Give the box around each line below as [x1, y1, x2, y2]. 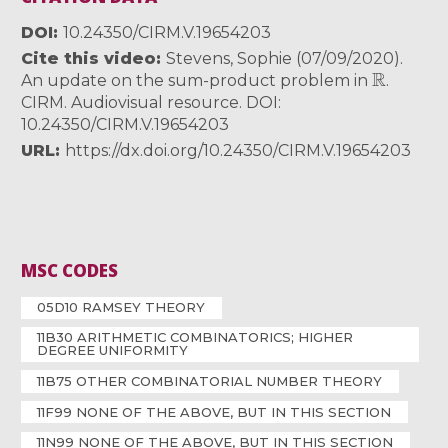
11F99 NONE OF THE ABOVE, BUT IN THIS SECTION [37, 403, 392, 420]
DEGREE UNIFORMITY [37, 342, 189, 359]
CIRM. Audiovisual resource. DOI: [21, 93, 282, 113]
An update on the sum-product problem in [21, 71, 373, 91]
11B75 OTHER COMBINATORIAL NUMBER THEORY [37, 373, 383, 390]
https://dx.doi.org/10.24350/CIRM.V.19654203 [65, 141, 412, 161]
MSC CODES [21, 259, 119, 283]
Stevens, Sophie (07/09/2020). [166, 49, 404, 69]
